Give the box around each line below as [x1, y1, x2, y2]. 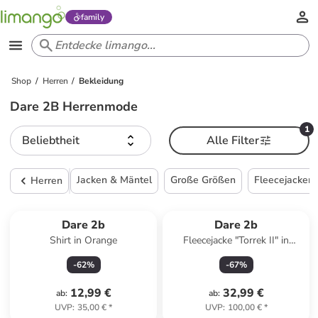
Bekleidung [79, 75, 124, 87]
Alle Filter [206, 133, 259, 148]
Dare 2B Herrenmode [10, 98, 138, 115]
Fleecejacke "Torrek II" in [183, 234, 290, 247]
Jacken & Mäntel [77, 173, 153, 187]
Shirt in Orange [50, 234, 118, 247]
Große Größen [170, 173, 236, 187]
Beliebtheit [22, 133, 80, 148]
